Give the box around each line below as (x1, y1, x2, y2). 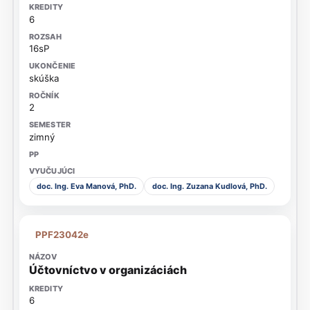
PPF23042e (35, 228, 89, 240)
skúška (28, 72, 60, 84)
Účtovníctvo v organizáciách (28, 262, 187, 277)
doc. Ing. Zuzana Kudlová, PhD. (152, 181, 267, 192)
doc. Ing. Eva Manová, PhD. (36, 181, 136, 192)
